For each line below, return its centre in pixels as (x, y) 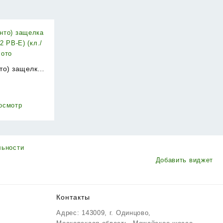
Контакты (73, 197)
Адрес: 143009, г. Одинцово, (104, 213)
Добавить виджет (184, 160)
